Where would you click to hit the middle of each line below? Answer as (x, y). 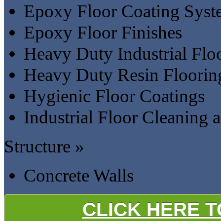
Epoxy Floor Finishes (103, 32)
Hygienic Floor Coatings (114, 96)
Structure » (44, 146)
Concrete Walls (79, 175)
